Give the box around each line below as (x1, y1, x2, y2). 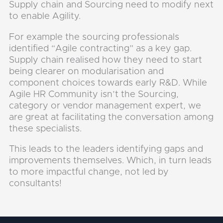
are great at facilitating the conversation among (9, 112, 214, 122)
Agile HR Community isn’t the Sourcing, (9, 89, 179, 99)
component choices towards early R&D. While (9, 78, 208, 88)
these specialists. (9, 123, 85, 133)
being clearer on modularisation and (9, 66, 164, 76)
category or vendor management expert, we (9, 101, 202, 111)
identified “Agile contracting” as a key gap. (9, 43, 192, 53)
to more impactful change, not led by (9, 167, 169, 177)
